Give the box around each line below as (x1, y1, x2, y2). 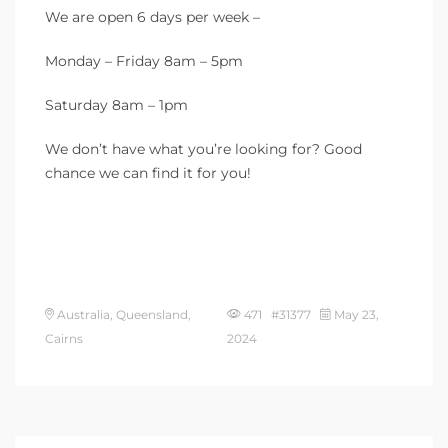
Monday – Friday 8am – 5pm (45, 51, 243, 70)
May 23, (331, 306, 380, 322)
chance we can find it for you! (45, 163, 251, 182)
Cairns (45, 330, 83, 346)
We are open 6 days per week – (45, 7, 260, 26)
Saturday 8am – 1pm (45, 95, 188, 114)
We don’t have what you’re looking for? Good (45, 139, 362, 158)
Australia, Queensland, (54, 306, 191, 322)
